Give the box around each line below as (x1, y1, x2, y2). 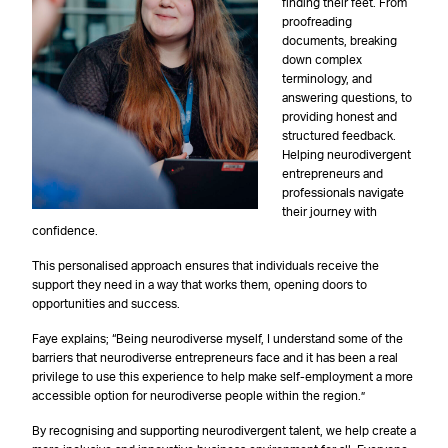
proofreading (282, 16, 352, 29)
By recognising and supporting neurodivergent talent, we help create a (32, 425, 416, 438)
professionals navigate (282, 187, 404, 200)
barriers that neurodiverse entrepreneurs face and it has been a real (32, 352, 398, 365)
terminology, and (282, 73, 372, 86)
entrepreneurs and (282, 168, 383, 181)
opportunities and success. (32, 298, 180, 311)
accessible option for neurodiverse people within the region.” (32, 390, 365, 403)
